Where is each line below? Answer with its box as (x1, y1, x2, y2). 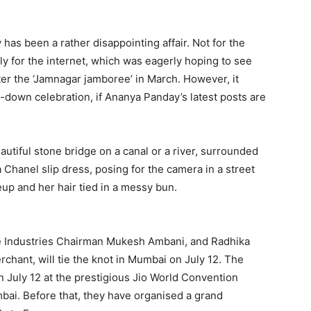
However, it (183, 72, 239, 85)
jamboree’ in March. (81, 72, 183, 85)
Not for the (192, 36, 245, 49)
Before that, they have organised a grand (23, 289, 223, 302)
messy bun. (118, 180, 177, 194)
